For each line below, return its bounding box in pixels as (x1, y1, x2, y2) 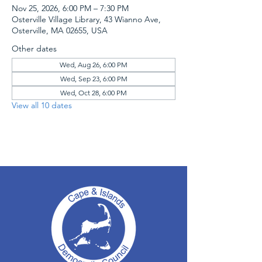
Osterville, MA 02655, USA (12, 25, 108, 36)
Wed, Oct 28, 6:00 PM (60, 88, 127, 97)
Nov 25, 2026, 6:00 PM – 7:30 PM (12, 3, 129, 13)
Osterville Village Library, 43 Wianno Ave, (12, 14, 161, 25)
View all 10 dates (12, 100, 72, 111)
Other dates (12, 43, 57, 54)
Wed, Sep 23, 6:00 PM (60, 74, 127, 83)
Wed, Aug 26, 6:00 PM (60, 60, 127, 69)
